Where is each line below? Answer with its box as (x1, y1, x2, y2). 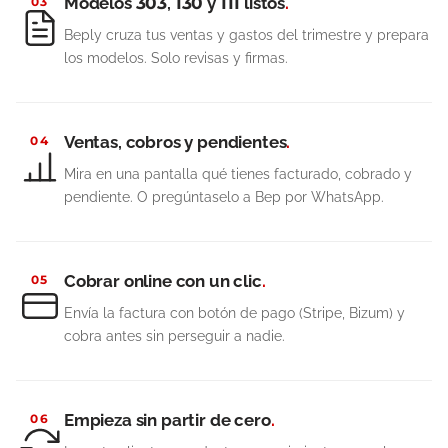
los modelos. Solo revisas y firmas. (64, 50, 288, 66)
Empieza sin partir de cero (64, 410, 271, 430)
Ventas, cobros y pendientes (64, 132, 287, 152)
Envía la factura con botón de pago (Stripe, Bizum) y (64, 305, 405, 321)
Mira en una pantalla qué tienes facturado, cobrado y (64, 166, 412, 182)
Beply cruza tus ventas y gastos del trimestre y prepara (64, 27, 429, 43)
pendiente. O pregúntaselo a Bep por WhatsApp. (64, 189, 384, 205)
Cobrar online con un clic (64, 271, 262, 291)
